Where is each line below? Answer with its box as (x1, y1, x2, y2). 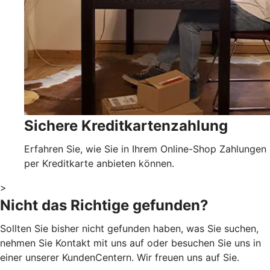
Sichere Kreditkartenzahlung (24, 116, 228, 134)
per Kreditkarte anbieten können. (24, 157, 174, 169)
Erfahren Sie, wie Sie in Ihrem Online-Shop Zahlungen (24, 142, 266, 155)
